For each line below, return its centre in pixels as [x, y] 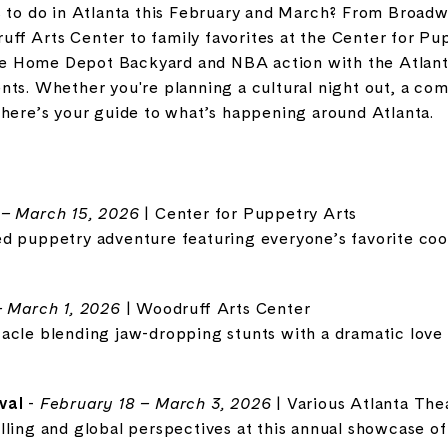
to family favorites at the [228, 37]
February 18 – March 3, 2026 [155, 402]
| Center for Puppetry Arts [248, 212]
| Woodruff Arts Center [215, 307]
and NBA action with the [296, 62]
